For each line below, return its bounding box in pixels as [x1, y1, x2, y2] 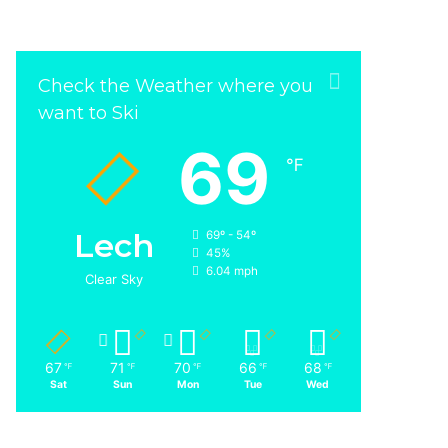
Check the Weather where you [38, 75, 314, 97]
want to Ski [38, 102, 140, 124]
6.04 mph [205, 264, 258, 278]
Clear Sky [84, 271, 143, 287]
